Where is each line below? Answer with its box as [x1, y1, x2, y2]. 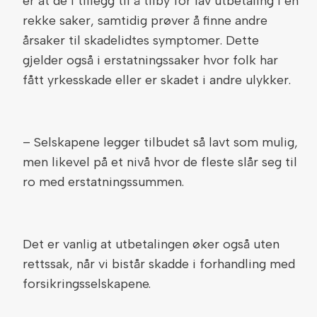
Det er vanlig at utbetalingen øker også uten [23, 236, 279, 252]
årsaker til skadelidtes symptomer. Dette [23, 33, 259, 48]
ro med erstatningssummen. [23, 174, 184, 190]
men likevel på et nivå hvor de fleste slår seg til [23, 154, 297, 170]
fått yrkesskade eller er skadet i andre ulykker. [23, 72, 291, 88]
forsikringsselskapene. [23, 276, 151, 292]
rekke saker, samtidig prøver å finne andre [23, 13, 267, 28]
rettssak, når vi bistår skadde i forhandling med [23, 256, 295, 272]
